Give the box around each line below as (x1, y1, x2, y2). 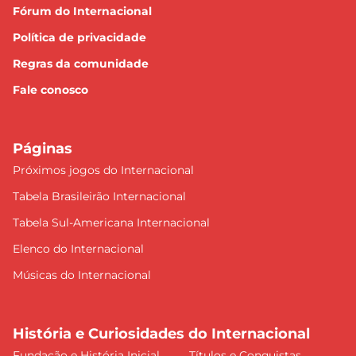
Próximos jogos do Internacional (13, 163, 194, 178)
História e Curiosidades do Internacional (13, 325, 310, 343)
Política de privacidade (13, 30, 146, 45)
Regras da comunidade (13, 56, 149, 72)
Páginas (13, 140, 72, 158)
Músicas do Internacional (13, 268, 151, 283)
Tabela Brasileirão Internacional (13, 189, 186, 204)
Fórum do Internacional (13, 4, 152, 19)
